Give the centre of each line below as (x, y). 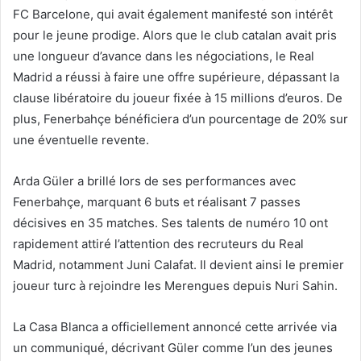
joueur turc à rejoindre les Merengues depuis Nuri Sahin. (175, 285)
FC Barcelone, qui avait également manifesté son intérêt (173, 14)
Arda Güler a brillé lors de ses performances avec (154, 180)
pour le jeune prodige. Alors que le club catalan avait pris (175, 35)
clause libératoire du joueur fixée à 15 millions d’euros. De (178, 98)
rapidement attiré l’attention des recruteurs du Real (158, 243)
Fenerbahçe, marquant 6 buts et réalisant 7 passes (157, 201)
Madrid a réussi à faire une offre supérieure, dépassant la (176, 77)
